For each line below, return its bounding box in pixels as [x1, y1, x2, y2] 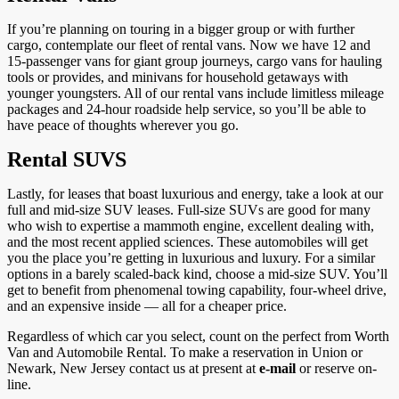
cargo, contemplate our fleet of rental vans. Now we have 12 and [7, 37, 370, 53]
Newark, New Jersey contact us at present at [7, 361, 259, 376]
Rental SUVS [7, 148, 126, 171]
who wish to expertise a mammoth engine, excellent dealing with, [7, 218, 374, 233]
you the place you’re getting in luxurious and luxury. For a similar [7, 250, 375, 265]
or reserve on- [296, 361, 377, 376]
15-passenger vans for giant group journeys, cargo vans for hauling [7, 53, 382, 69]
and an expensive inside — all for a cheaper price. [7, 298, 287, 313]
